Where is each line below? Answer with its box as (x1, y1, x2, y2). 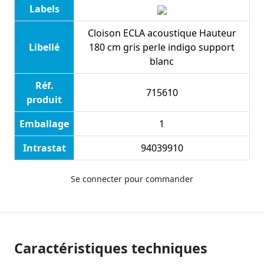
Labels (29, 2, 60, 16)
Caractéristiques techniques (14, 239, 207, 258)
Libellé (29, 41, 60, 54)
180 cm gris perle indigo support (89, 41, 235, 54)
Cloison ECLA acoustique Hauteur (87, 27, 236, 40)
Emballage (19, 117, 69, 131)
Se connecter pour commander (71, 173, 193, 185)
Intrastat (22, 141, 66, 155)
